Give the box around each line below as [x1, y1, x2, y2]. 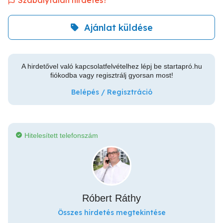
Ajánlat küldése [84, 21, 153, 33]
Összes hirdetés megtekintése [57, 208, 166, 217]
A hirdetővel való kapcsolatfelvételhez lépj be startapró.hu [21, 62, 202, 70]
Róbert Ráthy [82, 193, 141, 204]
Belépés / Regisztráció [71, 88, 152, 97]
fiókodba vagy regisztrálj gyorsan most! [50, 71, 173, 79]
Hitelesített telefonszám [24, 131, 98, 139]
